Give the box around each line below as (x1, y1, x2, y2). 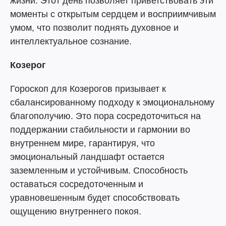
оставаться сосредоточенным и (10, 179, 143, 189)
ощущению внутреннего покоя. (10, 206, 141, 216)
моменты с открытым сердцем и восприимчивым (10, 9, 216, 19)
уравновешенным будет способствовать (10, 193, 180, 203)
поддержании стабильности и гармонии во (10, 125, 190, 135)
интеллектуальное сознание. (10, 36, 132, 46)
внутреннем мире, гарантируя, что (10, 138, 155, 148)
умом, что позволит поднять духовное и (10, 23, 179, 33)
